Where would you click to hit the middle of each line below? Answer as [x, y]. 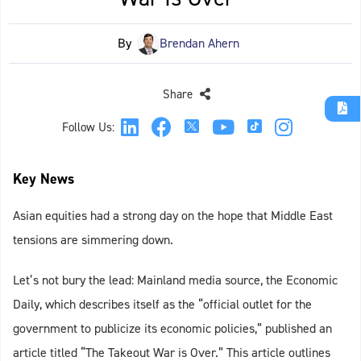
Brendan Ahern [199, 44]
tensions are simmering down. [93, 240]
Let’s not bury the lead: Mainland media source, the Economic [175, 280]
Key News [44, 179]
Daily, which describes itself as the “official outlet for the [162, 305]
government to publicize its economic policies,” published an [172, 329]
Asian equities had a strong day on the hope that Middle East [173, 216]
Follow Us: [88, 128]
